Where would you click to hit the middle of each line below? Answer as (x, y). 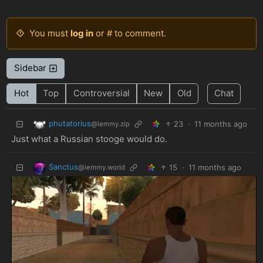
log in (82, 33)
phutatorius (70, 124)
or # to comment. (129, 33)
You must (50, 33)
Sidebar (31, 68)
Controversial (101, 93)
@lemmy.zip (110, 124)
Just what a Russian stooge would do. (89, 139)
